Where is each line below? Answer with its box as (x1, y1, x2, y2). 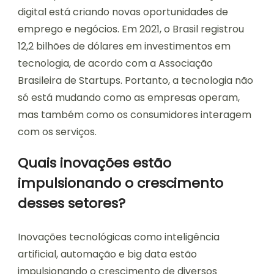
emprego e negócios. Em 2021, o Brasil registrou (18, 22, 244, 37)
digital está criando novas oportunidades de (18, 5, 228, 20)
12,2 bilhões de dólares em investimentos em (18, 39, 231, 54)
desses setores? (18, 194, 125, 213)
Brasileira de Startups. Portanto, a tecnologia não (18, 73, 253, 88)
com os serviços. (18, 125, 97, 139)
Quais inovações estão (18, 154, 171, 173)
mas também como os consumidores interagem (18, 108, 251, 122)
